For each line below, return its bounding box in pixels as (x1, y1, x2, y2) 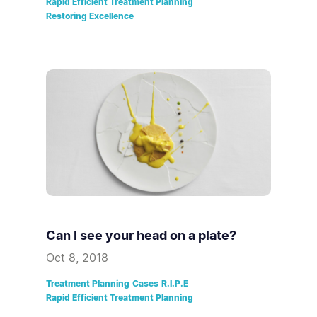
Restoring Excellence (46, 11, 134, 22)
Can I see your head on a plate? (46, 228, 236, 243)
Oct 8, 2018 (46, 250, 108, 265)
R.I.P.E (161, 278, 188, 289)
